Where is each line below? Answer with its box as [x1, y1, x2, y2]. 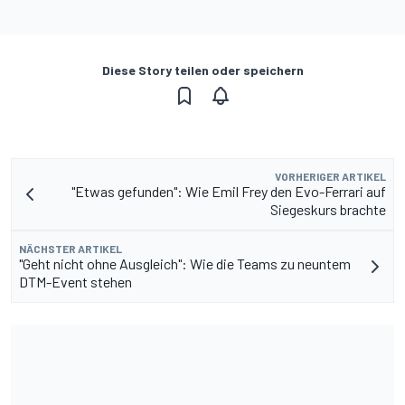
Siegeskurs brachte [270, 200, 386, 218]
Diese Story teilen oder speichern [101, 61, 304, 78]
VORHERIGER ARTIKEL [275, 169, 386, 183]
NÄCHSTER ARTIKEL [19, 241, 122, 255]
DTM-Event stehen [19, 272, 132, 290]
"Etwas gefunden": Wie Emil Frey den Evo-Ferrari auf [71, 182, 386, 200]
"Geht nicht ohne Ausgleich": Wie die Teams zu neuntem [19, 254, 351, 272]
